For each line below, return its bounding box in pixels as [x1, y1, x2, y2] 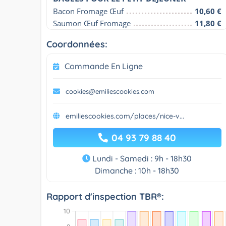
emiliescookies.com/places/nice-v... [66, 111, 184, 121]
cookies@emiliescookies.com [66, 87, 154, 95]
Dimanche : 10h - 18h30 [95, 165, 180, 176]
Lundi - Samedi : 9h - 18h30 [90, 153, 192, 163]
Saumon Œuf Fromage [53, 18, 131, 28]
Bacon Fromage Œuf [53, 6, 124, 16]
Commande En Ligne [65, 61, 143, 71]
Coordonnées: [46, 38, 107, 50]
